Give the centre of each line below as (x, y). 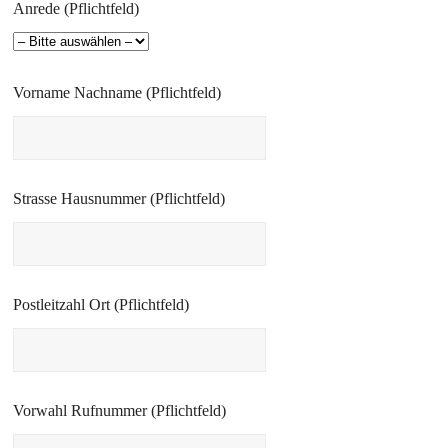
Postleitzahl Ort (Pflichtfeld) (101, 304)
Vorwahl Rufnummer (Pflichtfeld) (120, 410)
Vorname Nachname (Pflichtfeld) (117, 92)
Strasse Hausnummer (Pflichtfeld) (119, 198)
